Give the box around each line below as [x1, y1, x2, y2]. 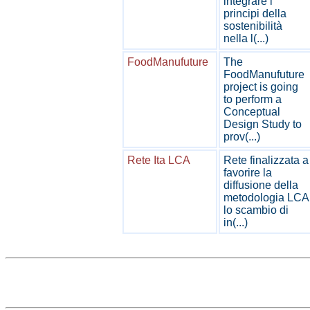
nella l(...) [224, 33, 268, 44]
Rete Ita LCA [127, 154, 190, 166]
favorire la [224, 167, 272, 179]
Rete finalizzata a [224, 154, 309, 166]
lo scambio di [224, 204, 289, 216]
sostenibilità [224, 20, 282, 32]
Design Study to [224, 118, 302, 130]
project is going [224, 81, 298, 93]
